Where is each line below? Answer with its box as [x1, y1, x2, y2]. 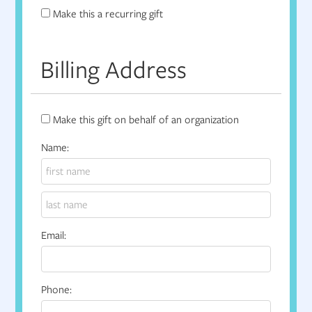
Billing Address [40, 52, 187, 87]
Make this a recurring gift [53, 6, 164, 22]
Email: [41, 228, 67, 244]
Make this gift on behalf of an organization [53, 112, 240, 128]
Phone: [41, 282, 72, 298]
